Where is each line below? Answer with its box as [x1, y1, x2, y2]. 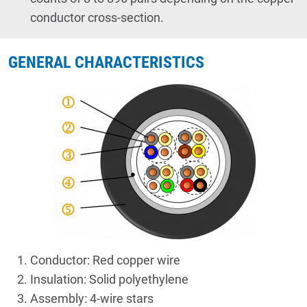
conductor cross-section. [30, 10, 164, 25]
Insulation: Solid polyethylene [30, 272, 188, 287]
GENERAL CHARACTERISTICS [8, 53, 204, 73]
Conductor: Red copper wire [30, 253, 180, 268]
